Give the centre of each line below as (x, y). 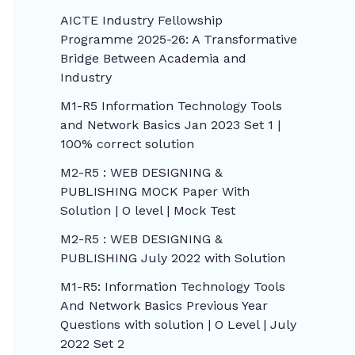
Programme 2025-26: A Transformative (179, 40)
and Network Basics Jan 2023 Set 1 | (170, 125)
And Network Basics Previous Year (164, 306)
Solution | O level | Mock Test (148, 211)
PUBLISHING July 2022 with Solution (173, 258)
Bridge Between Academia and (153, 59)
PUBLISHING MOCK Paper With (155, 192)
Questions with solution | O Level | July (178, 325)
